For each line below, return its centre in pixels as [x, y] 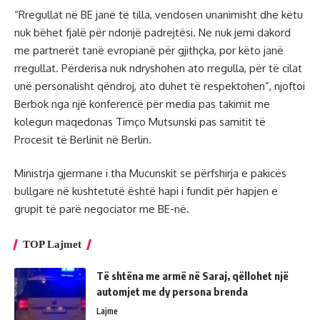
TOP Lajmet [52, 245]
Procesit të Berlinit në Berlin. [83, 139]
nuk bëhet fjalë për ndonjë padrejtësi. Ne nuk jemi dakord [152, 32]
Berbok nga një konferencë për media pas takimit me [142, 104]
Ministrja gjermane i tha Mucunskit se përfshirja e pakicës [150, 174]
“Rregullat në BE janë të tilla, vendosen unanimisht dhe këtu [159, 14]
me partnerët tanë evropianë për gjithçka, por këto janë [149, 50]
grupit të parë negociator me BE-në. [102, 209]
